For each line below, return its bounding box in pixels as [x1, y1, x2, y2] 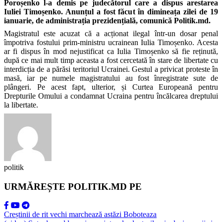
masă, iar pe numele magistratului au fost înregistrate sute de [4, 73, 218, 82]
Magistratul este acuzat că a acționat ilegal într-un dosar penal [4, 29, 218, 38]
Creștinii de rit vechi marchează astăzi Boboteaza [4, 210, 157, 219]
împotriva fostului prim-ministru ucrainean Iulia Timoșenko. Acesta [4, 38, 218, 47]
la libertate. [4, 100, 38, 109]
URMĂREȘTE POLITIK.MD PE [4, 181, 142, 192]
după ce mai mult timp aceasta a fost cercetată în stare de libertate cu [4, 55, 218, 64]
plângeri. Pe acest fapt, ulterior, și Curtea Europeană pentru [4, 82, 218, 91]
